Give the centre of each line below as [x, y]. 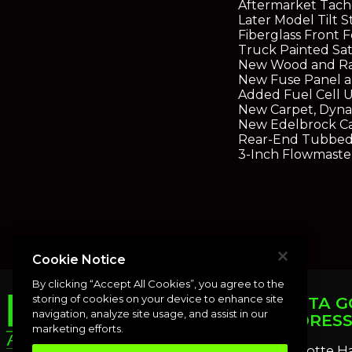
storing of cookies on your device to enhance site [158, 298]
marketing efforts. [78, 328]
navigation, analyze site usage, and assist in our [150, 313]
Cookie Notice [79, 259]
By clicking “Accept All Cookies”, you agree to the [158, 283]
